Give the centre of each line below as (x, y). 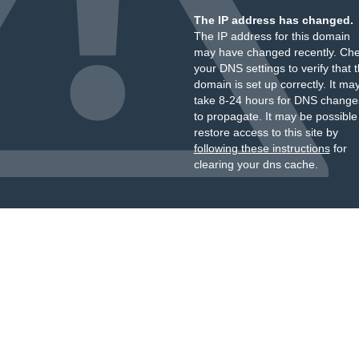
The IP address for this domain (272, 36)
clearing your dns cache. (256, 164)
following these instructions (262, 148)
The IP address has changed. (273, 20)
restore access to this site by (266, 132)
